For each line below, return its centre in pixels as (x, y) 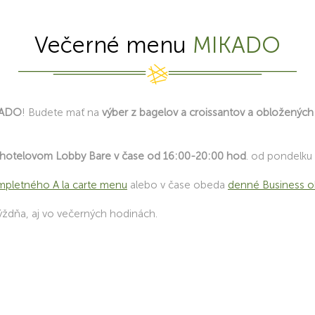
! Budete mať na (62, 112)
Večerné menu (114, 45)
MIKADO (237, 45)
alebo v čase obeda (178, 185)
